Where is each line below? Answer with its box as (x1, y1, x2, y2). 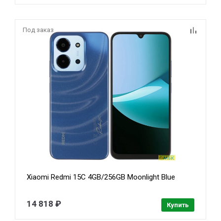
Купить (166, 201, 189, 209)
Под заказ (23, 26, 54, 34)
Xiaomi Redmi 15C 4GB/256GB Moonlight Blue (27, 173, 176, 182)
